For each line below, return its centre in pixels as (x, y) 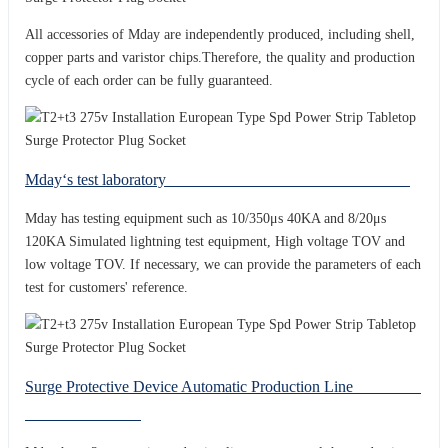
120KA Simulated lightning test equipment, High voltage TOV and (215, 241)
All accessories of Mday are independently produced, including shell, (220, 34)
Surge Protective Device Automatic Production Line (223, 386)
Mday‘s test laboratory (217, 179)
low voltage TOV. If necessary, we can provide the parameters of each (223, 264)
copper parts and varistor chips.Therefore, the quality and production (220, 57)
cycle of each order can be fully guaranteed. (149, 80)
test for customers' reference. (108, 287)
